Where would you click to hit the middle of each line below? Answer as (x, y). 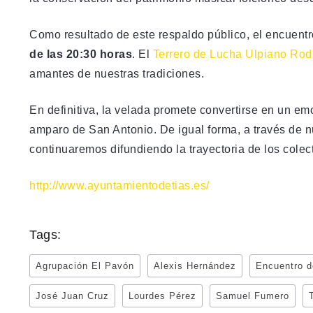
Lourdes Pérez (162, 296)
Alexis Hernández (195, 265)
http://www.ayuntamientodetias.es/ (119, 185)
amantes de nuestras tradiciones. (117, 73)
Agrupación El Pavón (85, 265)
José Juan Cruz (72, 296)
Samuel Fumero (253, 296)
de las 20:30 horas (81, 54)
